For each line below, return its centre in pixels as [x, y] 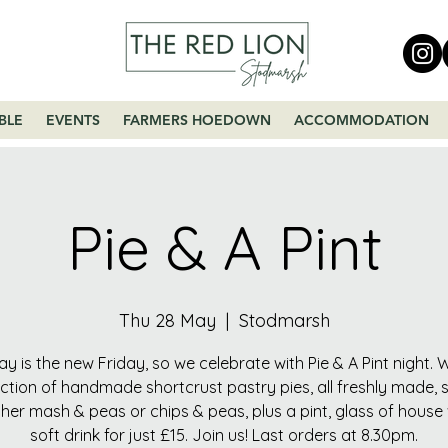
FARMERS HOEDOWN [196, 120]
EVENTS [72, 120]
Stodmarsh [284, 320]
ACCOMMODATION [361, 120]
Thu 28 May [167, 320]
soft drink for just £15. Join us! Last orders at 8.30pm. [224, 435]
